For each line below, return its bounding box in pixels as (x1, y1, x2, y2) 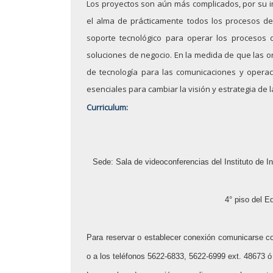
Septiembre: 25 (40, 52, 138, 70)
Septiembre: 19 (40, 239, 138, 258)
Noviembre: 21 (40, 186, 135, 204)
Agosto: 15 (40, 79, 110, 97)
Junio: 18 (40, 105, 99, 124)
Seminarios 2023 (40, 159, 147, 177)
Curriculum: (87, 102, 128, 113)
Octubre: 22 (40, 25, 117, 43)
